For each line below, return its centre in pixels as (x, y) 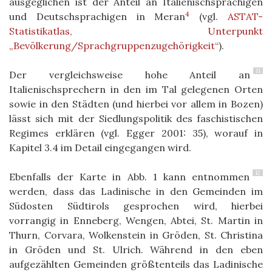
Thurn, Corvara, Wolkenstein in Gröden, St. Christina (136, 235)
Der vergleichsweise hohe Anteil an (130, 74)
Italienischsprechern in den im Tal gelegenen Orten (136, 89)
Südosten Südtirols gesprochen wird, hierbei (136, 206)
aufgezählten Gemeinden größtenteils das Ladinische (136, 264)
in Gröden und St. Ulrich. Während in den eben (136, 249)
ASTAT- (246, 16)
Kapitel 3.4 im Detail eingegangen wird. (100, 147)
